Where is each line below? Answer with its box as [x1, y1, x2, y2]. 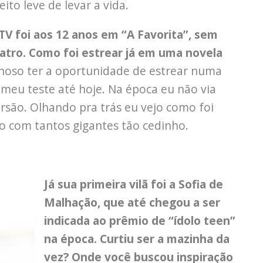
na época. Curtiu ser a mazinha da [44, 231, 230, 247]
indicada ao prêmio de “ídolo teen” [44, 213, 235, 229]
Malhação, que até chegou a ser [44, 194, 220, 211]
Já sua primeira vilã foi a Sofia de [44, 176, 223, 193]
